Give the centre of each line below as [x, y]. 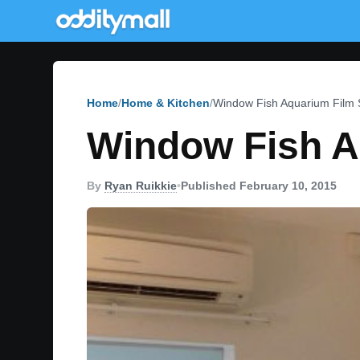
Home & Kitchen [166, 103]
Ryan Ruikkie [141, 186]
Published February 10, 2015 [259, 186]
